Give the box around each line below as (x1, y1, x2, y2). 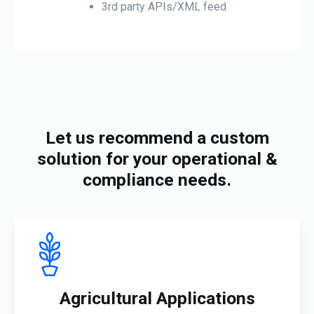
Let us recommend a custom (45, 127, 269, 148)
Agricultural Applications (59, 287, 255, 308)
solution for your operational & (36, 148, 278, 169)
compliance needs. (83, 169, 231, 190)
